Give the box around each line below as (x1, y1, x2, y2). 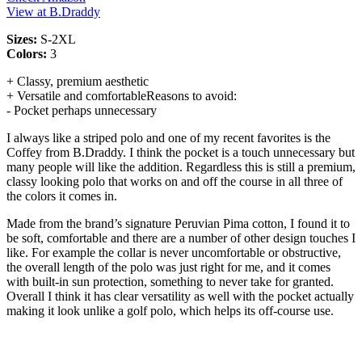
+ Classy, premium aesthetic (6, 74, 149, 88)
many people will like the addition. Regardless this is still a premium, (6, 159, 356, 174)
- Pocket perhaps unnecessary (6, 103, 157, 117)
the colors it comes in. (6, 188, 117, 203)
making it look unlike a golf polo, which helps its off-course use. (6, 303, 334, 318)
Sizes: (6, 32, 40, 46)
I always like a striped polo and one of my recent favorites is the (6, 130, 330, 145)
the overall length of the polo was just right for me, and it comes (6, 259, 330, 274)
